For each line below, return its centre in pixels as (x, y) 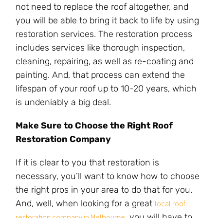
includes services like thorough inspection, (100, 48)
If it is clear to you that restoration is (87, 163)
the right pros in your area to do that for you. (104, 190)
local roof (170, 204)
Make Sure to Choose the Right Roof (94, 126)
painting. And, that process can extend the (100, 75)
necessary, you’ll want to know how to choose (108, 176)
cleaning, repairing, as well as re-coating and (105, 62)
